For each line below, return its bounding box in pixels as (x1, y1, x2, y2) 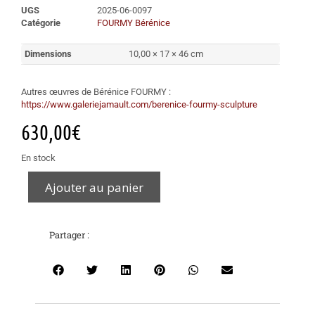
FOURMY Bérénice (97, 18, 170, 28)
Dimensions (25, 49, 72, 59)
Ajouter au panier (45, 179, 143, 195)
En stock (21, 153, 56, 163)
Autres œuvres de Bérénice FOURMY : (21, 86, 171, 97)
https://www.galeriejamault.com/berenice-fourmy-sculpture (21, 99, 257, 110)
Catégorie (21, 18, 60, 28)
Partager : (49, 229, 89, 241)
